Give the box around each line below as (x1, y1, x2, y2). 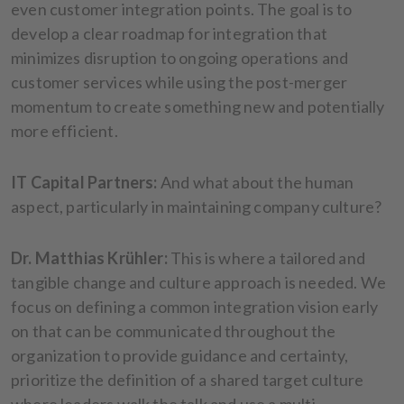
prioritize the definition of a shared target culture (11, 369, 364, 390)
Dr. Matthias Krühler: (11, 247, 168, 268)
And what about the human (160, 171, 354, 192)
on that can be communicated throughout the (11, 320, 336, 341)
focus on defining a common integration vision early (11, 296, 379, 317)
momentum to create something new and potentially (11, 96, 385, 116)
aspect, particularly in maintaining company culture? (11, 196, 385, 216)
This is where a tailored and (167, 247, 366, 268)
